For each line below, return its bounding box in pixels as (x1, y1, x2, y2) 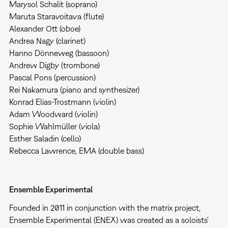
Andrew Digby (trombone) (9, 60, 100, 70)
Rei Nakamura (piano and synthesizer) (9, 84, 139, 94)
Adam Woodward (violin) (9, 109, 98, 119)
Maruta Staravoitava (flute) (9, 11, 104, 21)
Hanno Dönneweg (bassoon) (9, 48, 109, 58)
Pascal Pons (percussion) (9, 72, 96, 82)
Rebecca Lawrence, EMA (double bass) (9, 146, 144, 155)
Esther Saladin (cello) (9, 133, 81, 143)
